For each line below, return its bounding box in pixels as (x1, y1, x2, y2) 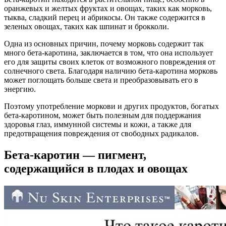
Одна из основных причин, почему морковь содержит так (4, 39, 204, 48)
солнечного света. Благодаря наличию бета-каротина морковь (4, 67, 217, 76)
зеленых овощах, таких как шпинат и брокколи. (4, 22, 169, 31)
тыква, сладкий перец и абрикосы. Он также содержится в (4, 13, 205, 22)
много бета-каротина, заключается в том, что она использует (4, 48, 213, 58)
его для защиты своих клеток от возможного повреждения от (4, 58, 215, 67)
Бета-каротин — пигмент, (4, 148, 146, 162)
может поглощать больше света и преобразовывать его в (4, 76, 198, 85)
